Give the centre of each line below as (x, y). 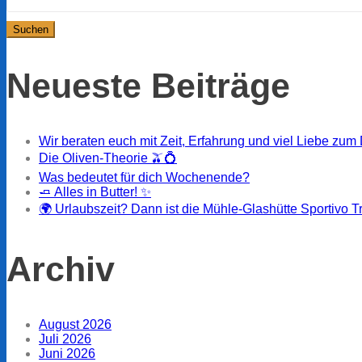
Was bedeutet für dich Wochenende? (144, 178)
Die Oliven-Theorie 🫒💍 (108, 158)
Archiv (61, 269)
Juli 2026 (65, 339)
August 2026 (75, 324)
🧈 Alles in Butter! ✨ (95, 192)
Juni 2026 (67, 353)
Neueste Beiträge (148, 86)
